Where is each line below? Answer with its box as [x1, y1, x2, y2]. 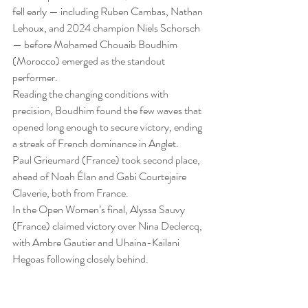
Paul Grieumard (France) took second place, [12, 152, 202, 168]
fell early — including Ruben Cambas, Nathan [12, 3, 205, 20]
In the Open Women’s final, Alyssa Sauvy [12, 201, 187, 218]
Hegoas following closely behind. [12, 251, 148, 267]
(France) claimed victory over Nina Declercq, [12, 218, 204, 234]
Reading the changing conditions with [12, 86, 170, 102]
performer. [12, 69, 58, 86]
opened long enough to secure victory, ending [12, 119, 204, 135]
